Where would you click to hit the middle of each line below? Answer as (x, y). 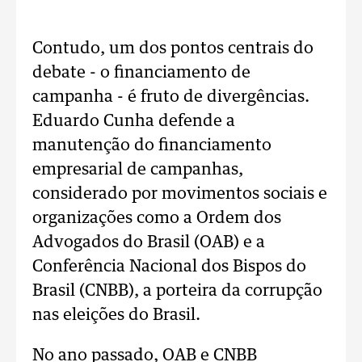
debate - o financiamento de (141, 73)
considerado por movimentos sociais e (180, 194)
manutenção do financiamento (152, 145)
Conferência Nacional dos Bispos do (169, 267)
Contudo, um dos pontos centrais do (173, 48)
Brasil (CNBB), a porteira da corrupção (177, 291)
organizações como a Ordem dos (157, 218)
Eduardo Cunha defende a (134, 121)
